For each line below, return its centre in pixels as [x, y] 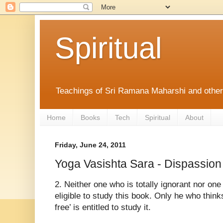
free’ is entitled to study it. [103, 207]
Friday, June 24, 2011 [90, 145]
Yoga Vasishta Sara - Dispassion [138, 164]
